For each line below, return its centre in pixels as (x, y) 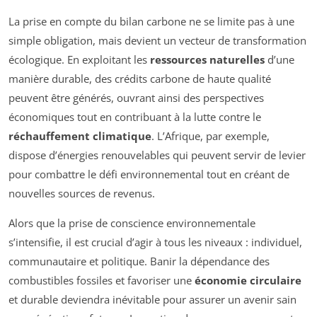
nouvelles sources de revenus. (82, 194)
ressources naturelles (207, 60)
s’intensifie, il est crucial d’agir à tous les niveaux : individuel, (155, 242)
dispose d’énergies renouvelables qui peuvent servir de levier (157, 155)
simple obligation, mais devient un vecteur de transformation (157, 41)
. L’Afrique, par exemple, (211, 136)
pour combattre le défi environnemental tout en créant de (149, 174)
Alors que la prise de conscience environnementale (132, 223)
